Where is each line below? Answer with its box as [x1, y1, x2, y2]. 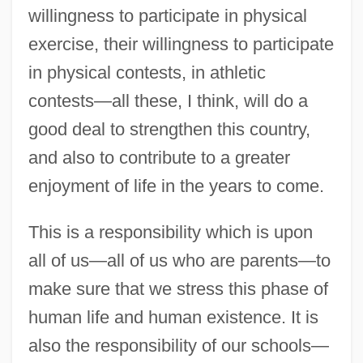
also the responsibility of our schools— [28, 335, 329, 357]
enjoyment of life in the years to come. [28, 176, 324, 197]
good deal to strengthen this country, [28, 119, 310, 140]
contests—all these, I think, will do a [28, 91, 308, 112]
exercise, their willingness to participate [28, 34, 334, 55]
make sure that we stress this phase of [28, 279, 328, 300]
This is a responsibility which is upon [28, 222, 313, 243]
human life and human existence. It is [28, 307, 318, 328]
